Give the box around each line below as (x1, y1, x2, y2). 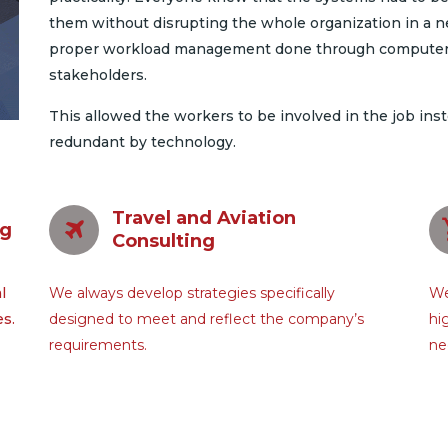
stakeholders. (49, 66, 147, 84)
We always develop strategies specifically (49, 284, 335, 302)
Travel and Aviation (112, 207, 296, 229)
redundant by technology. (49, 133, 236, 151)
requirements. (49, 336, 147, 354)
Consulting (112, 230, 215, 252)
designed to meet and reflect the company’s (49, 310, 364, 328)
